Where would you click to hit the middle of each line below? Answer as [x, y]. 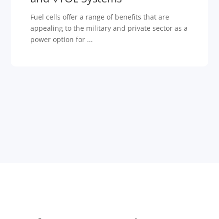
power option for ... [62, 39]
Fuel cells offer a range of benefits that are [100, 17]
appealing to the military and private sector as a [109, 28]
